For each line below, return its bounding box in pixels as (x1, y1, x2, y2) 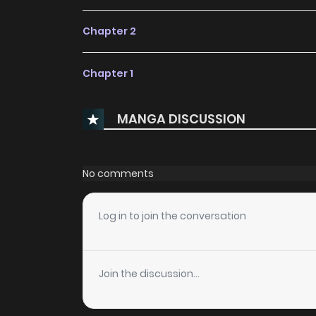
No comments (83, 166, 154, 181)
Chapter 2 (83, 24, 136, 39)
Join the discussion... (99, 267, 200, 281)
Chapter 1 (83, 66, 133, 81)
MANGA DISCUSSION (117, 109, 245, 128)
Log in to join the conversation (99, 209, 246, 224)
